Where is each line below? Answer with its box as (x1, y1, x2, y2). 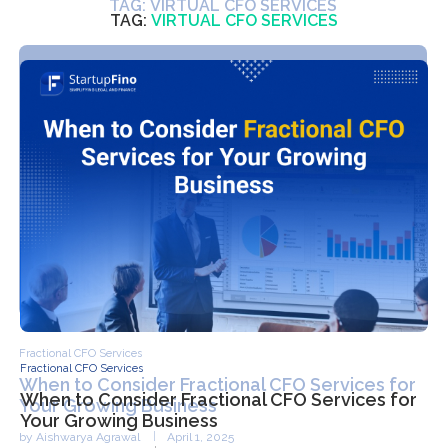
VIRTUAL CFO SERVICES (151, 11, 338, 31)
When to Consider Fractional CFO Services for (20, 389, 417, 411)
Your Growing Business (20, 410, 218, 432)
